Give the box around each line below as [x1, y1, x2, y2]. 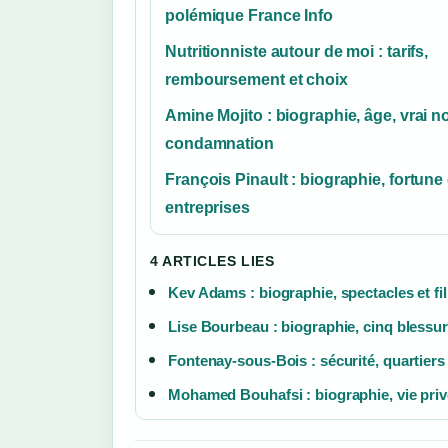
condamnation [165, 134, 274, 152]
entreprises [165, 198, 250, 216]
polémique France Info [165, 6, 333, 24]
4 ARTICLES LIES [150, 252, 275, 269]
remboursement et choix [165, 70, 348, 88]
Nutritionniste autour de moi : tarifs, [165, 42, 429, 60]
